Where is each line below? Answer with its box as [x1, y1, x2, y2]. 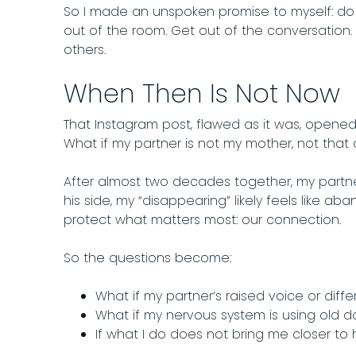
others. [64, 41, 106, 60]
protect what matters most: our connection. [64, 211, 341, 230]
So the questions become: [64, 249, 231, 268]
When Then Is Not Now [64, 75, 340, 112]
